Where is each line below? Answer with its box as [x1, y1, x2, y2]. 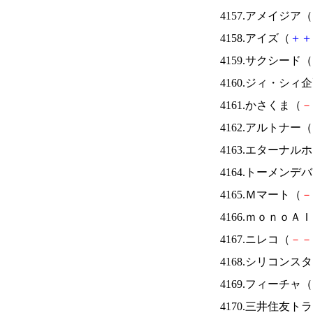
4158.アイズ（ [220, 32, 290, 44]
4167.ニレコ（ [220, 233, 290, 245]
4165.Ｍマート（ [220, 189, 301, 201]
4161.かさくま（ [220, 99, 301, 111]
